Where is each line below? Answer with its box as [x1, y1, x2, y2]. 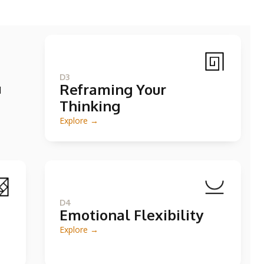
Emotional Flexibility [60, 206, 203, 224]
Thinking [60, 97, 120, 115]
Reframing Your [60, 80, 166, 98]
